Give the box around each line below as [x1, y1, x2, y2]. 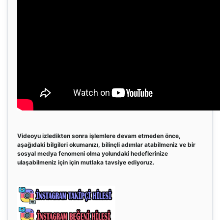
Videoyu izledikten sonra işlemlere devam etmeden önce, [17, 132, 181, 139]
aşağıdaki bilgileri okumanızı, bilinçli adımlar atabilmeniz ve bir [17, 141, 195, 148]
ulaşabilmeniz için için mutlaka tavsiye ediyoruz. [17, 159, 156, 166]
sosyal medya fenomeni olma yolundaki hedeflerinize [17, 150, 168, 157]
